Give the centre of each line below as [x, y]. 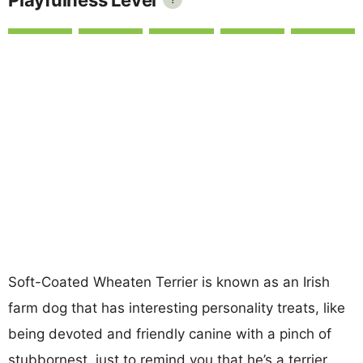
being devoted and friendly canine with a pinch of [170, 333]
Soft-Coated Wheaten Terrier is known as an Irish [169, 282]
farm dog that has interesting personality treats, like [177, 307]
